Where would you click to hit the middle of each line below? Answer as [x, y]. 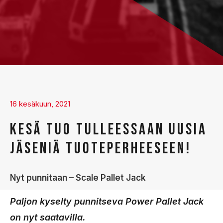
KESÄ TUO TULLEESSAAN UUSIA [109, 129]
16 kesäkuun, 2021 [40, 104]
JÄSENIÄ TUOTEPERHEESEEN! [101, 148]
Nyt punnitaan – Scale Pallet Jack [78, 178]
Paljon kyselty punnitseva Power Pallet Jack [107, 201]
